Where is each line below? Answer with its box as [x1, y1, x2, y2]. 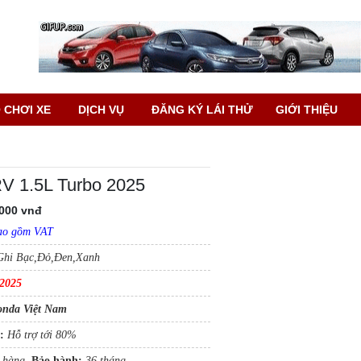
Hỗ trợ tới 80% [4, 329, 77, 341]
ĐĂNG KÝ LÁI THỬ [151, 103, 253, 116]
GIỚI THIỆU [276, 103, 338, 116]
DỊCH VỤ [78, 103, 124, 116]
